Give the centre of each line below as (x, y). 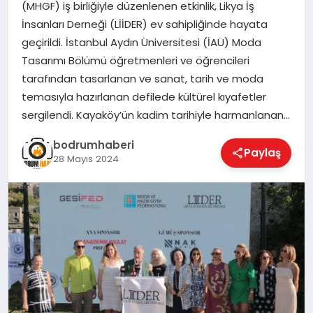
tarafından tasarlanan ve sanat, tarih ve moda (142, 79)
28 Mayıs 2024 (86, 159)
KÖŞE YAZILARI (54, 35)
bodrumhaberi (93, 145)
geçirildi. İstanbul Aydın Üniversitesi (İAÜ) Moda (141, 43)
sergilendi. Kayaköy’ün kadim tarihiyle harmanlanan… (155, 115)
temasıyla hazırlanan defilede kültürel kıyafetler (144, 97)
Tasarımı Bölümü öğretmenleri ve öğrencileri (135, 61)
